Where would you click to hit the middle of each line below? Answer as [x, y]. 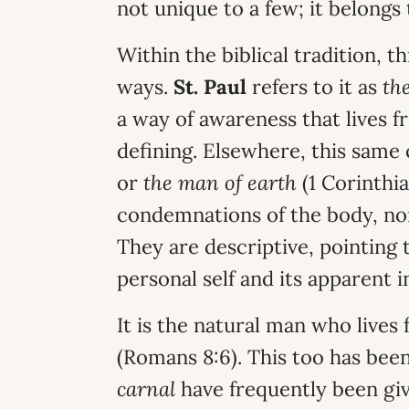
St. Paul [210, 87]
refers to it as [315, 87]
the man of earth [220, 183]
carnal [146, 389]
